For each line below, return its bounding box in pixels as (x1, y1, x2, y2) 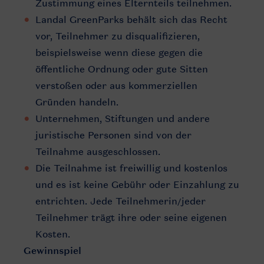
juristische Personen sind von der (35, 129, 192, 141)
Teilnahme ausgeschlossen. (35, 146, 160, 157)
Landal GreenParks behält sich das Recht (35, 14, 227, 25)
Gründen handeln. (35, 96, 118, 108)
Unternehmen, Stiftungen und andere (35, 113, 210, 124)
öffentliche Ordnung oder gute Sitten (35, 63, 208, 75)
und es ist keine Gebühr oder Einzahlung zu (35, 179, 239, 190)
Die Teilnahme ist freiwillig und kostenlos (35, 162, 227, 174)
